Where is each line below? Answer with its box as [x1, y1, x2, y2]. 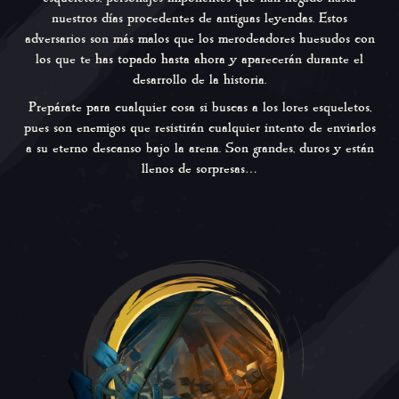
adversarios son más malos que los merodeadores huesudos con [24, 28, 375, 48]
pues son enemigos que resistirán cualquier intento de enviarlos [23, 118, 376, 137]
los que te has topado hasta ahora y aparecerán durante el [36, 49, 363, 69]
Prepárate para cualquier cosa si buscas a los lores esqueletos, [28, 97, 371, 117]
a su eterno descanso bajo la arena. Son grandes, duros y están [25, 138, 374, 158]
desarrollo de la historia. [133, 69, 266, 89]
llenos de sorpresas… [142, 159, 257, 178]
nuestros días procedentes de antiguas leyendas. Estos [52, 8, 347, 28]
